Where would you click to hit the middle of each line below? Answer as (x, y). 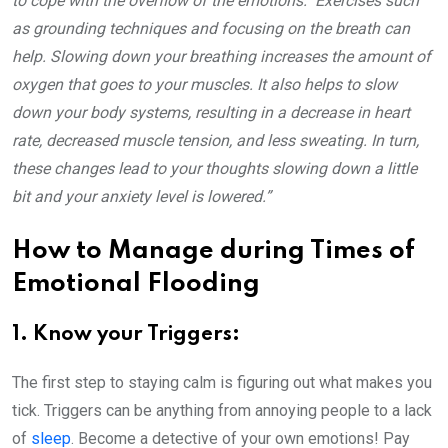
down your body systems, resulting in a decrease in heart (211, 112)
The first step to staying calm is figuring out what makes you (222, 382)
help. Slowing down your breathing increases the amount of (221, 56)
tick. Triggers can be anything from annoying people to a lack (222, 410)
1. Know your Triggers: (126, 335)
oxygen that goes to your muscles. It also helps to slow (204, 84)
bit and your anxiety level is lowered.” (141, 196)
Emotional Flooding (139, 284)
